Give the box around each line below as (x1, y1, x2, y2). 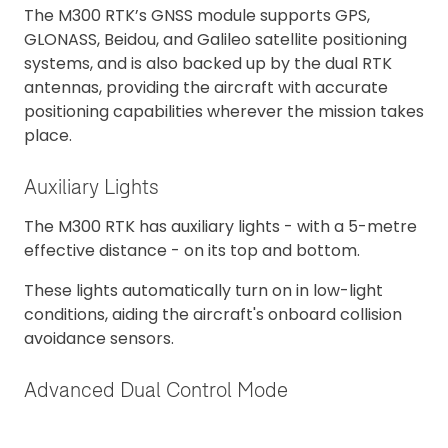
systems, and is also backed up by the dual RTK (24, 52, 392, 76)
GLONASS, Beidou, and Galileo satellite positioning (24, 28, 407, 52)
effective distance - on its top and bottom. (24, 239, 360, 263)
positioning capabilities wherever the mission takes (24, 100, 424, 124)
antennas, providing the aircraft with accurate (24, 76, 388, 100)
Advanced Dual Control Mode (24, 376, 288, 402)
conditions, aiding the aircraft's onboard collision (24, 303, 402, 327)
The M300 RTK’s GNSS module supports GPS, (24, 4, 370, 28)
